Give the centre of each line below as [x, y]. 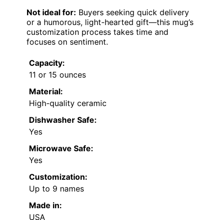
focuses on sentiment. [67, 41]
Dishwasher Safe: [63, 120]
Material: [46, 91]
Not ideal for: [51, 12]
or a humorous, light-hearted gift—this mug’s [110, 22]
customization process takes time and [97, 32]
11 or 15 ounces [57, 74]
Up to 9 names [56, 188]
